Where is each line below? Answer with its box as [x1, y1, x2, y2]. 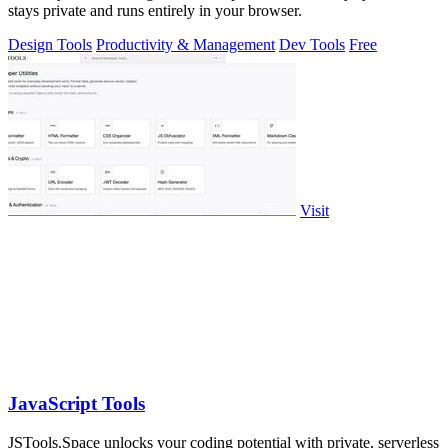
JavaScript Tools [8, 393, 145, 415]
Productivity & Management [96, 36, 275, 54]
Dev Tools [279, 36, 345, 54]
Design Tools [8, 36, 92, 54]
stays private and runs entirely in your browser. [8, 2, 302, 20]
